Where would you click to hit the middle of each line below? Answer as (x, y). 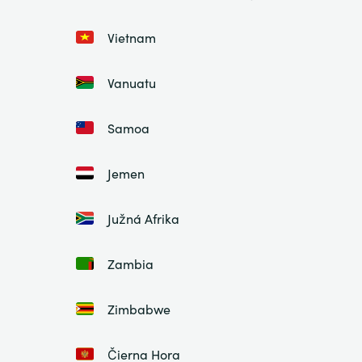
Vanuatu (131, 82)
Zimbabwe (139, 308)
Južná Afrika (143, 218)
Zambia (130, 263)
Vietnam (131, 37)
